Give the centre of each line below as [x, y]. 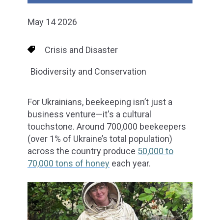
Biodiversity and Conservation [89, 71]
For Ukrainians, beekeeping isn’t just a [100, 102]
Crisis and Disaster [82, 50]
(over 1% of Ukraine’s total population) [100, 139]
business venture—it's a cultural [89, 114]
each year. [130, 164]
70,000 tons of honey [69, 164]
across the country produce [82, 151]
